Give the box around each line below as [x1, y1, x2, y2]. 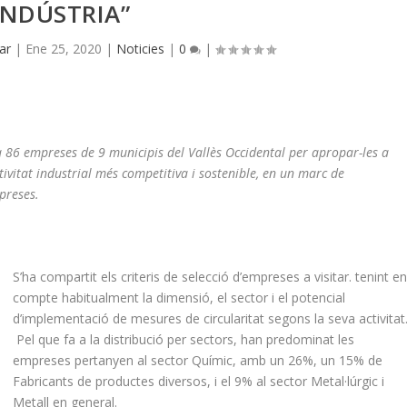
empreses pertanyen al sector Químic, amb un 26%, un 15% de [13, 352, 383, 370]
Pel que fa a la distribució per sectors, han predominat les [13, 331, 355, 349]
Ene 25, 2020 [25, 40, 103, 58]
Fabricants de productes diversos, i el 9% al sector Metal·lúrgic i [13, 372, 385, 391]
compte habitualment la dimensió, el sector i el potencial [13, 289, 346, 307]
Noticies [116, 40, 165, 58]
